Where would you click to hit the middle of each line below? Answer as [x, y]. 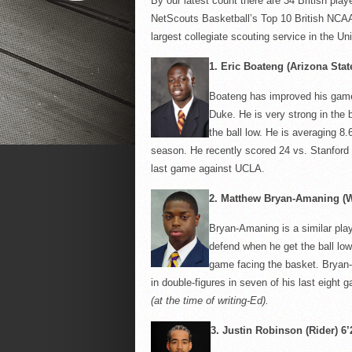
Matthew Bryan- [258, 198]
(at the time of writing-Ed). [209, 301]
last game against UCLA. [207, 169]
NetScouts [174, 18]
